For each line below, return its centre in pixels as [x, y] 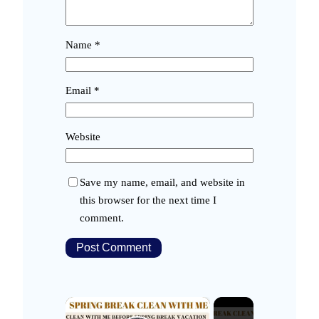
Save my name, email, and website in [162, 183]
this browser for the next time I [148, 200]
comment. [102, 218]
